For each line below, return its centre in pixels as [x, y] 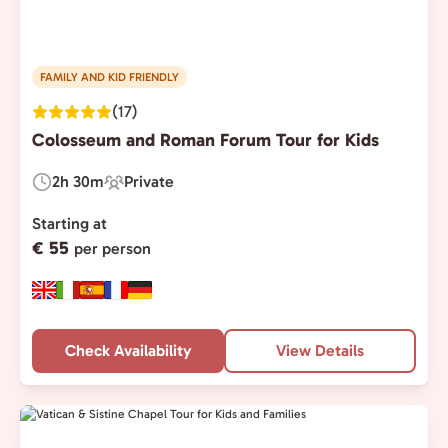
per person [112, 248]
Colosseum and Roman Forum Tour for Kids [205, 140]
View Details [320, 350]
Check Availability [128, 350]
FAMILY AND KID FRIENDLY [109, 77]
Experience [143, 193]
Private [149, 181]
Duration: [64, 193]
